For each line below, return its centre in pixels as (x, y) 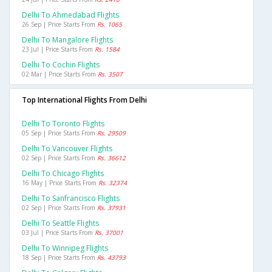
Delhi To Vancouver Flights (67, 149)
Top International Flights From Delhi (84, 100)
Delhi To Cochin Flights (61, 65)
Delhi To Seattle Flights (60, 223)
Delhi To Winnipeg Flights (65, 248)
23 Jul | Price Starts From (58, 49)
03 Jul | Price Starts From (58, 233)
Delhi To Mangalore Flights (67, 40)
